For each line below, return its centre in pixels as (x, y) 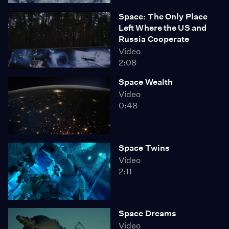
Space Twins (144, 148)
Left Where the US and (163, 28)
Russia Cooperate (154, 39)
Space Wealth (146, 82)
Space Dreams (148, 213)
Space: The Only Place (163, 16)
